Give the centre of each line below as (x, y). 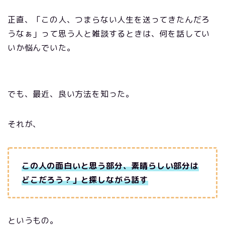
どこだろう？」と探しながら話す (85, 180)
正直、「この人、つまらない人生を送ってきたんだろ (109, 19)
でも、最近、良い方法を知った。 (71, 94)
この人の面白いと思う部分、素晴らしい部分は (110, 165)
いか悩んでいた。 (41, 47)
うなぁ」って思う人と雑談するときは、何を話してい (109, 33)
